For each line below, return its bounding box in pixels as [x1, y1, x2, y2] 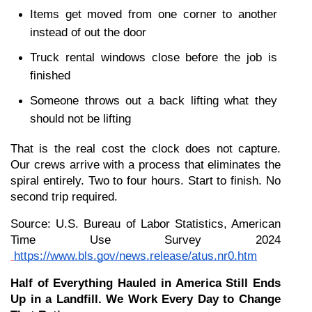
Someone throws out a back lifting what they [30, 94, 277, 107]
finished [30, 69, 70, 82]
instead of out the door [30, 26, 146, 39]
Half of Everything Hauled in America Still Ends [10, 276, 281, 290]
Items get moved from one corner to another [30, 8, 277, 21]
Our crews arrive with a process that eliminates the [10, 158, 281, 171]
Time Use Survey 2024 [10, 233, 281, 247]
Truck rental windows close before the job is [30, 51, 277, 64]
